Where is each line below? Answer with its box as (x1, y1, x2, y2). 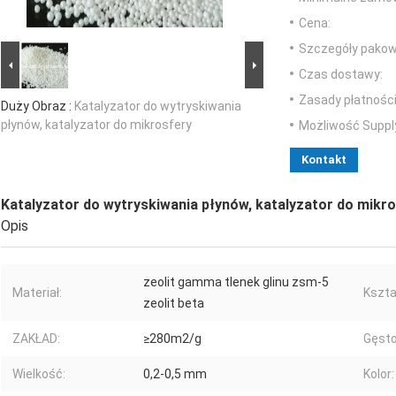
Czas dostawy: (299, 67, 383, 82)
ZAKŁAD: (12, 331, 60, 346)
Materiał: (12, 286, 62, 301)
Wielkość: (12, 367, 65, 382)
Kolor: (363, 367, 394, 382)
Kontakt (301, 153, 346, 167)
